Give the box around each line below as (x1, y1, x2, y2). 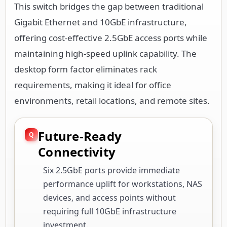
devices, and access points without (43, 192, 176, 203)
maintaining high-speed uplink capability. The (14, 47, 197, 59)
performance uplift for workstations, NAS (43, 178, 202, 190)
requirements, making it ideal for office (14, 79, 171, 91)
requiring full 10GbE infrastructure (43, 205, 176, 217)
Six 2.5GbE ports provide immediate (43, 164, 180, 176)
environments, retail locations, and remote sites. (14, 94, 210, 106)
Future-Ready (38, 127, 122, 144)
